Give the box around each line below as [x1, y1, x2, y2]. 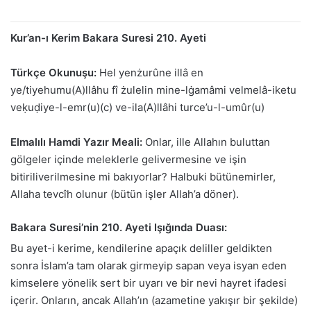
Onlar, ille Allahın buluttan [142, 135, 270, 149]
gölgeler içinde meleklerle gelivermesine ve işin [10, 152, 246, 166]
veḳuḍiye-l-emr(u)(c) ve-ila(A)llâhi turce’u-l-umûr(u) [10, 100, 264, 114]
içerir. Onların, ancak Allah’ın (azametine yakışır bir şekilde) [10, 294, 298, 308]
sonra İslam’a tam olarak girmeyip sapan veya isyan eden [10, 259, 287, 273]
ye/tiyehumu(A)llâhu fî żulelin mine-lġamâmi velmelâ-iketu [10, 83, 296, 96]
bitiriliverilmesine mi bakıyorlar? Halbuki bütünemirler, [10, 169, 276, 183]
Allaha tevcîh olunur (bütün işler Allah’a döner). [10, 187, 239, 201]
